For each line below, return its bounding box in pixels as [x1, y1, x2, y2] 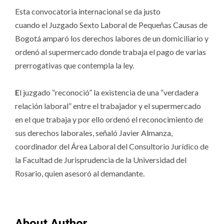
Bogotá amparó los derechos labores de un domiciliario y [15, 33, 208, 43]
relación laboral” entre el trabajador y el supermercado [15, 100, 201, 110]
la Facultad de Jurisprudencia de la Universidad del [15, 154, 186, 164]
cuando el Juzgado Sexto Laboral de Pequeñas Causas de [15, 19, 207, 29]
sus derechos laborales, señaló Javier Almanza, [15, 127, 172, 137]
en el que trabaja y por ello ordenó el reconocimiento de [15, 114, 203, 124]
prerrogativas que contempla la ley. [15, 60, 134, 70]
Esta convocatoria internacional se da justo [15, 6, 160, 16]
